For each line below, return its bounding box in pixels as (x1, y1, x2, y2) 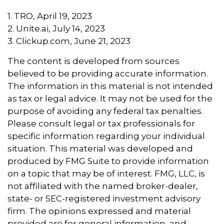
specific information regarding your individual (7, 131, 205, 141)
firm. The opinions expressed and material (7, 206, 191, 216)
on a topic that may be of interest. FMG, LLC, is (7, 168, 205, 179)
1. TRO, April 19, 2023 (7, 11, 92, 21)
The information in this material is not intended (7, 81, 213, 91)
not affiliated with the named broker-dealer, (7, 181, 198, 191)
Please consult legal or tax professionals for (7, 118, 195, 129)
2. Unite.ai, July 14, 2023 (7, 23, 105, 34)
